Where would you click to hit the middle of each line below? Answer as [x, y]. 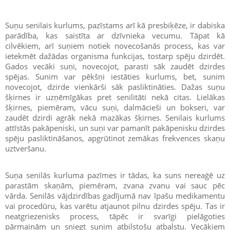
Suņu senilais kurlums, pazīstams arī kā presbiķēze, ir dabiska [115, 25]
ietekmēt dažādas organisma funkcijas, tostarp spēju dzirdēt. [115, 56]
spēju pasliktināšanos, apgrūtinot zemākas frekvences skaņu [115, 138]
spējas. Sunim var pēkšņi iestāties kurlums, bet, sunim [115, 76]
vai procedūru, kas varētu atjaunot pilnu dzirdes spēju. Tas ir [115, 206]
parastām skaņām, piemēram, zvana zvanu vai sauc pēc [115, 185]
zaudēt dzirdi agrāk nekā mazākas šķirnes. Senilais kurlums [115, 118]
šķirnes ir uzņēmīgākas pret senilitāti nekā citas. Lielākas [115, 97]
